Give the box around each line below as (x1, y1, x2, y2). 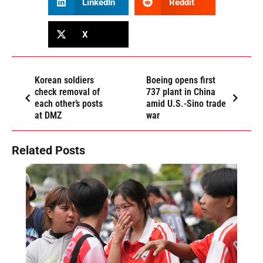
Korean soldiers (35, 75, 94, 86)
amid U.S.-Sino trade (146, 98, 227, 110)
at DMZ (35, 110, 62, 122)
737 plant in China (146, 86, 216, 98)
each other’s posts (35, 98, 103, 110)
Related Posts (12, 143, 85, 158)
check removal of (35, 86, 100, 98)
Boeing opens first (146, 75, 216, 86)
